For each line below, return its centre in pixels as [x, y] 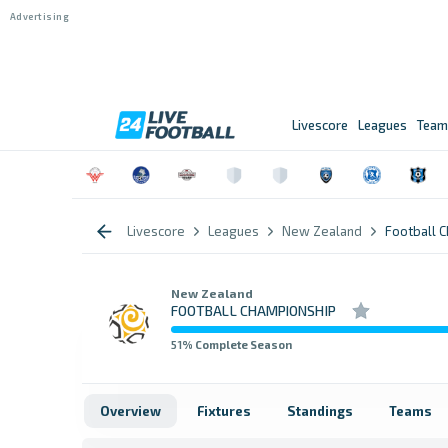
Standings [320, 411]
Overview [130, 411]
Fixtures [224, 411]
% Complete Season [237, 344]
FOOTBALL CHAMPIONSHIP [253, 310]
